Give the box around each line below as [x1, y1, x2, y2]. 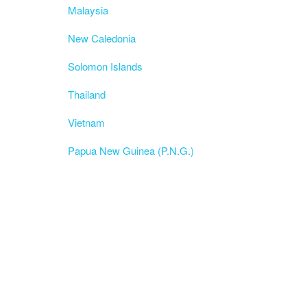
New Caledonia [67, 31, 136, 45]
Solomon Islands [67, 59, 143, 73]
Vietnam [67, 115, 105, 130]
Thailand [67, 87, 106, 101]
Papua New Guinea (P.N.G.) [67, 143, 194, 158]
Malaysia [67, 3, 108, 17]
